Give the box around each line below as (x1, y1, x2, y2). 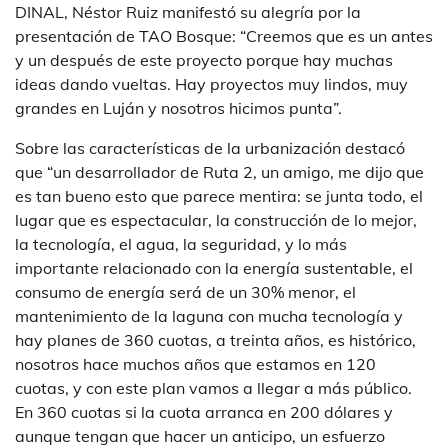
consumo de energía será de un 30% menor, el (15, 281, 356, 302)
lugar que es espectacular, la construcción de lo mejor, (15, 209, 417, 230)
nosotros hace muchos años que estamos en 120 (15, 353, 376, 374)
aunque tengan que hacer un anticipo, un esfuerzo (15, 425, 385, 446)
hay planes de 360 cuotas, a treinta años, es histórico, (15, 329, 416, 350)
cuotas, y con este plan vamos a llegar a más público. (15, 377, 412, 398)
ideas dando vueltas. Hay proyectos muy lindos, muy (15, 73, 408, 94)
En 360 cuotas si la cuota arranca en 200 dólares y (15, 401, 393, 422)
